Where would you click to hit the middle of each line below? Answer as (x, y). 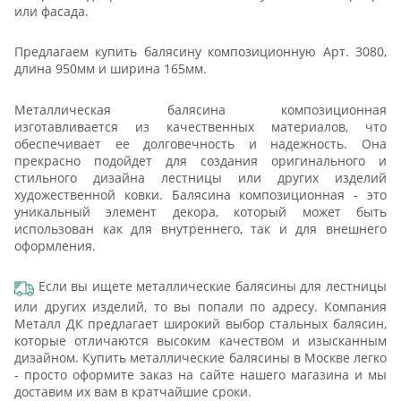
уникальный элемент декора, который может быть (200, 211)
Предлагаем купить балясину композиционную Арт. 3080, (200, 52)
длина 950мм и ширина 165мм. (111, 69)
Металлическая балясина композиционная (200, 109)
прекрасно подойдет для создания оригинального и (200, 160)
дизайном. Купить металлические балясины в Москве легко (200, 357)
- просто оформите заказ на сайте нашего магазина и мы (200, 374)
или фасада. (51, 11)
